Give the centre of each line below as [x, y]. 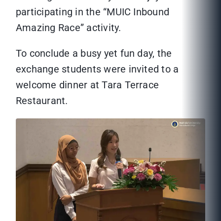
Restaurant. [42, 101]
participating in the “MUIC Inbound [93, 12]
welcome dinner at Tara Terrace [88, 85]
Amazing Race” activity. [69, 28]
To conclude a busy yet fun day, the [94, 54]
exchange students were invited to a [97, 69]
